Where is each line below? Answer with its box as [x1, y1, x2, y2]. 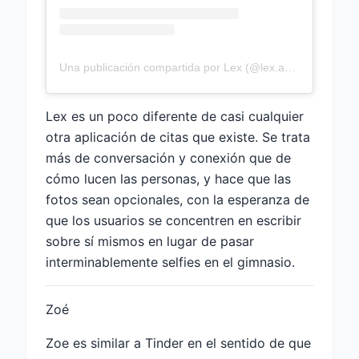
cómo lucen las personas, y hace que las [46, 170, 291, 187]
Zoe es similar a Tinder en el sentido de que [46, 334, 311, 351]
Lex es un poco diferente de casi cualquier [46, 107, 304, 124]
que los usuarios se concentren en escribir [46, 212, 301, 228]
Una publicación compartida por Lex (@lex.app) [284, 60, 296, 74]
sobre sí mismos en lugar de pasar [46, 232, 254, 249]
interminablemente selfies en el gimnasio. [46, 253, 295, 270]
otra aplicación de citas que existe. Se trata [46, 128, 310, 145]
